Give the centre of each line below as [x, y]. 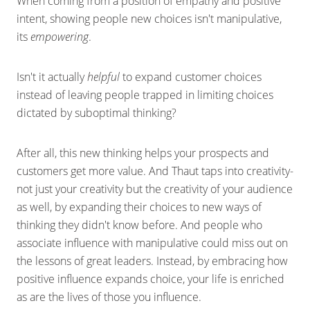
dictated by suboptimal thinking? [97, 113]
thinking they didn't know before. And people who [139, 225]
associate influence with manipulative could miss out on [152, 243]
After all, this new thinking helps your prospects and [143, 153]
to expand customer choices [191, 77]
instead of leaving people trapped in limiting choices [145, 95]
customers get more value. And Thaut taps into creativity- [155, 171]
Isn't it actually [52, 77]
